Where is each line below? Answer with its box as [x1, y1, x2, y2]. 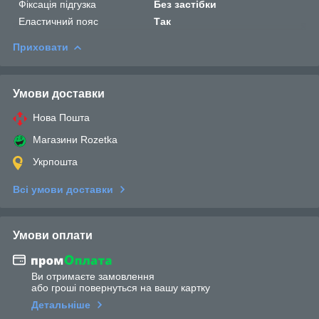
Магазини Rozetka [33, 133, 117, 145]
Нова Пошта [33, 111, 90, 123]
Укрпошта [33, 155, 78, 167]
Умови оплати [13, 229, 93, 241]
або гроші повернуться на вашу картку [31, 282, 210, 294]
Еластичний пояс [19, 15, 98, 27]
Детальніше [31, 299, 90, 311]
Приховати [13, 41, 68, 53]
